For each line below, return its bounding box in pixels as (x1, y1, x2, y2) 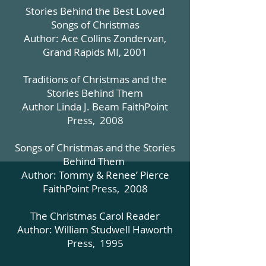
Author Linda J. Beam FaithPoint (22, 100, 168, 113)
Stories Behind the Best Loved (26, 4, 164, 18)
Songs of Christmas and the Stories (15, 141, 175, 154)
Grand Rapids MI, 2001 (43, 45, 147, 59)
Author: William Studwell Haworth (17, 223, 173, 236)
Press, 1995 (66, 236, 123, 250)
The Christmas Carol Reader (30, 209, 160, 223)
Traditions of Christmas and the (23, 72, 167, 86)
